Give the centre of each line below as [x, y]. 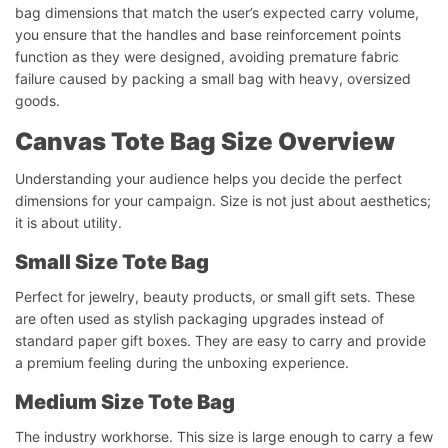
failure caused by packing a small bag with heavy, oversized [213, 78]
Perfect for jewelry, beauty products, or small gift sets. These [215, 296]
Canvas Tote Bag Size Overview [205, 141]
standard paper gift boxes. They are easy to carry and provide [220, 340]
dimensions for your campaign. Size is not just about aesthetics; [223, 200]
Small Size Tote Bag [112, 261]
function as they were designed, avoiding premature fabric [207, 56]
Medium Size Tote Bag [125, 401]
